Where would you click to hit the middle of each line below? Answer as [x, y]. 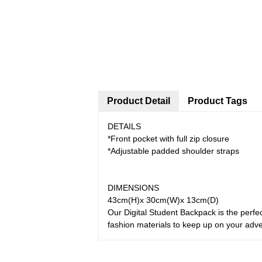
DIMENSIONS [133, 188]
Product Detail [139, 101]
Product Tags [218, 101]
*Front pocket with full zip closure [168, 139]
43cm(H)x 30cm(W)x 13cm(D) [163, 200]
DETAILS [124, 126]
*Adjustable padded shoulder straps [173, 151]
